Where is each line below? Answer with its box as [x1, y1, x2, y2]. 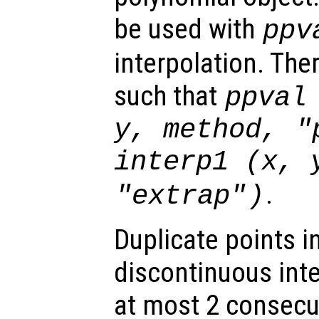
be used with [114, 13, 261, 46]
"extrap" [115, 180, 247, 213]
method [163, 114, 261, 147]
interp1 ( [114, 146, 261, 179]
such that [114, 80, 224, 113]
